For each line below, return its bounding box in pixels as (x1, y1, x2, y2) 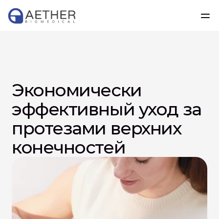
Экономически (12, 79, 142, 101)
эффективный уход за (12, 98, 201, 120)
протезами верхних (12, 117, 181, 139)
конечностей (12, 136, 126, 158)
